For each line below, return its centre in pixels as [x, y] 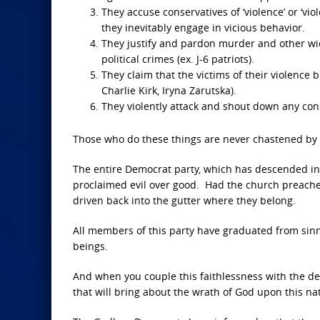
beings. [90, 246]
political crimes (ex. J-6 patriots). [178, 59]
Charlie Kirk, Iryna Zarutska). [169, 90]
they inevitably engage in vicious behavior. [203, 27]
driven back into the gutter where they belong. [184, 200]
